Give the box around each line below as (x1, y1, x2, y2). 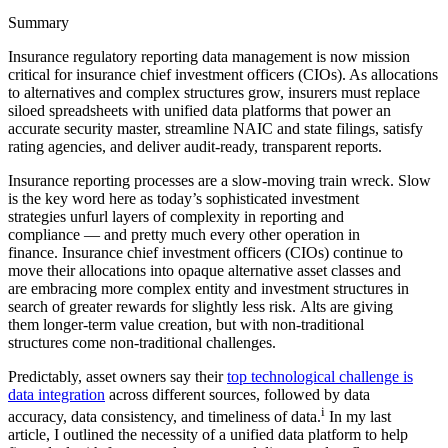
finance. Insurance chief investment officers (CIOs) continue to (8, 243, 403, 261)
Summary (8, 13, 69, 31)
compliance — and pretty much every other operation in (8, 225, 360, 243)
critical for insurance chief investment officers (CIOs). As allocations (8, 65, 438, 83)
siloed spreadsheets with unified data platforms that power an (8, 101, 391, 119)
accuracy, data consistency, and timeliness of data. (8, 408, 321, 426)
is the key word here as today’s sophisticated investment (8, 189, 359, 207)
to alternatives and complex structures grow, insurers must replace (8, 83, 420, 101)
